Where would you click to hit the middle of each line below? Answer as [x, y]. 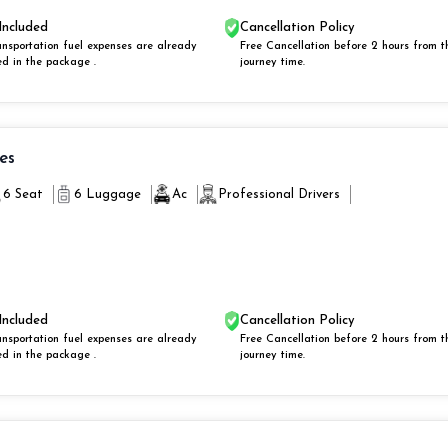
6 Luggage [107, 194]
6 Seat [22, 194]
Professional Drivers [278, 194]
